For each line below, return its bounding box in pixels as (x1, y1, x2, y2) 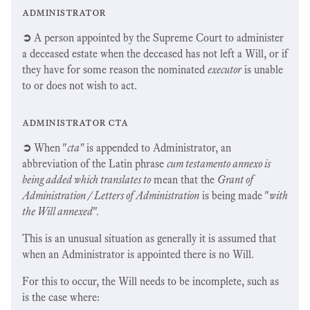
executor (208, 62, 241, 76)
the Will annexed (22, 204, 93, 218)
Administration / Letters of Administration (22, 188, 199, 202)
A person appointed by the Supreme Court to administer (34, 30, 284, 44)
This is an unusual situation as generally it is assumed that (22, 231, 276, 245)
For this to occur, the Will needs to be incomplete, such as (22, 274, 279, 288)
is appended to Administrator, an (84, 140, 231, 154)
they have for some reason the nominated (22, 62, 208, 76)
